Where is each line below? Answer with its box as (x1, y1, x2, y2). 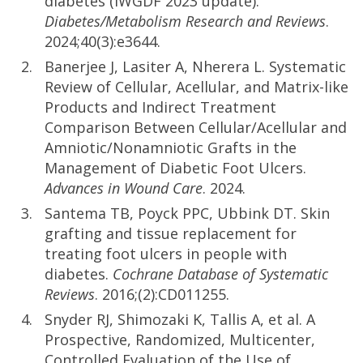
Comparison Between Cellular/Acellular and (45, 117, 347, 138)
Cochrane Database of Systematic (113, 264, 328, 284)
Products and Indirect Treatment (45, 97, 276, 117)
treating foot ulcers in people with (45, 244, 287, 264)
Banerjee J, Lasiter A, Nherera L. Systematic (45, 57, 346, 77)
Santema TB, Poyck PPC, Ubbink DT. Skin (45, 203, 330, 224)
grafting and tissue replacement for (45, 224, 297, 244)
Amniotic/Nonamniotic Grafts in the (45, 138, 297, 158)
